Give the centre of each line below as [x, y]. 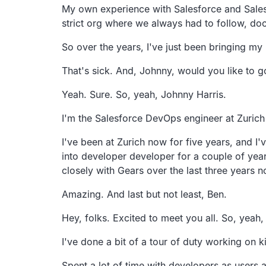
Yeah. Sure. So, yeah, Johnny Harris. [144, 94]
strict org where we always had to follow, [154, 23]
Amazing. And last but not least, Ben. [144, 194]
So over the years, [103, 47]
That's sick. [87, 70]
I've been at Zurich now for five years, [147, 142]
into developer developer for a [130, 156]
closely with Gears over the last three [145, 170]
